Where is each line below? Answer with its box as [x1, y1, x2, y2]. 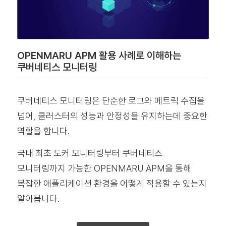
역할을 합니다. [17, 125, 70, 136]
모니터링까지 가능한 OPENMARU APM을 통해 [17, 162, 191, 174]
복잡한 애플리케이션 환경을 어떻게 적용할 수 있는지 [17, 178, 207, 189]
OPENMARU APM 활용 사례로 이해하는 [17, 49, 181, 62]
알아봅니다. [17, 193, 60, 204]
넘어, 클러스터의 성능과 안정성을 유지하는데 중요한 [17, 110, 207, 121]
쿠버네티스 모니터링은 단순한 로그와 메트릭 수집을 [17, 95, 205, 106]
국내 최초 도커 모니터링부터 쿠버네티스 [17, 147, 162, 158]
